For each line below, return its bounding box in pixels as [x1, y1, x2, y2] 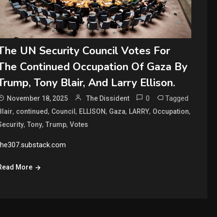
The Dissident [86, 94, 130, 103]
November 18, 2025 [7, 94, 68, 103]
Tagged [165, 94, 189, 103]
